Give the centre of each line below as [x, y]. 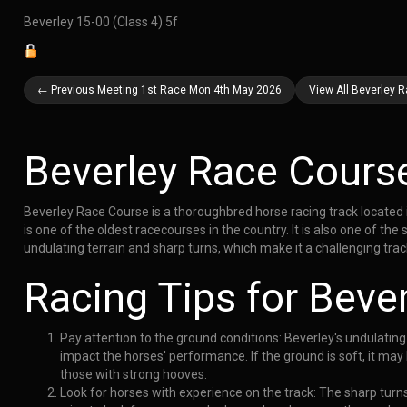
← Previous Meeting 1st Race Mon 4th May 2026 [159, 90]
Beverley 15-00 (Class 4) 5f [100, 22]
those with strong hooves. [133, 375]
